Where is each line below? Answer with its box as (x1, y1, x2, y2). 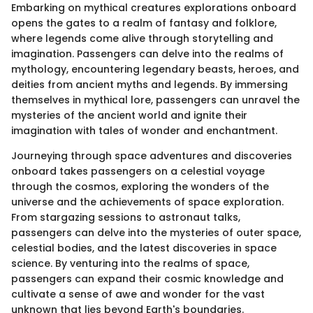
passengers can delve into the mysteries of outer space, (11, 225, 301, 240)
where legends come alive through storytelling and (11, 31, 273, 45)
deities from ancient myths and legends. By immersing (11, 77, 288, 92)
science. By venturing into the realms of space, (11, 256, 249, 270)
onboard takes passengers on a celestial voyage (11, 163, 265, 178)
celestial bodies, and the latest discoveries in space (11, 240, 277, 255)
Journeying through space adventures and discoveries (11, 148, 292, 163)
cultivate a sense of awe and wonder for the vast (11, 286, 265, 301)
